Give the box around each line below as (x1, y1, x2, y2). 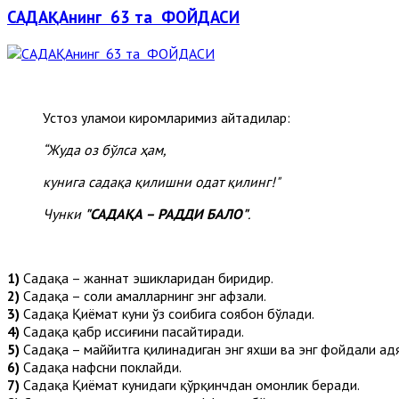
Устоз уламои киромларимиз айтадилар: (43, 108, 294, 126)
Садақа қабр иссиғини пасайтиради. (20, 322, 244, 340)
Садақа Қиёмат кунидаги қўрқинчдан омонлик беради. (20, 375, 360, 394)
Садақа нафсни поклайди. (20, 357, 182, 376)
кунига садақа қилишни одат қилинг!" (43, 172, 280, 191)
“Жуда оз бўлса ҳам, (43, 140, 167, 159)
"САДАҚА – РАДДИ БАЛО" (85, 204, 248, 223)
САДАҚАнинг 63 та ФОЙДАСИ (7, 5, 240, 28)
